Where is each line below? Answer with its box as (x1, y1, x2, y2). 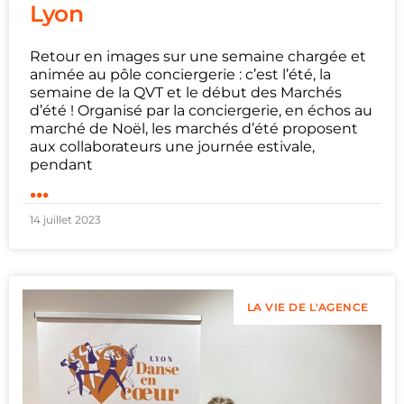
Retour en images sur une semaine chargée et (30, 47, 366, 65)
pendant (30, 155, 93, 173)
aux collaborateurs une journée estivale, (30, 137, 315, 155)
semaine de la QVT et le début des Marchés (30, 83, 342, 101)
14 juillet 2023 (30, 212, 101, 226)
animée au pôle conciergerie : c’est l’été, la (30, 65, 331, 83)
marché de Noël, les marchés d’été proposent (30, 119, 358, 137)
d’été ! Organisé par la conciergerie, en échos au (30, 101, 372, 119)
